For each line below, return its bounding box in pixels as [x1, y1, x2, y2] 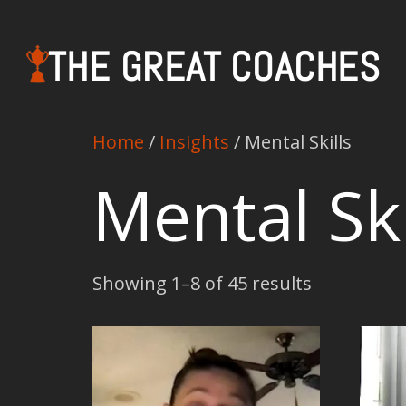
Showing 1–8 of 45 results [92, 271, 312, 295]
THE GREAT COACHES [48, 41, 381, 92]
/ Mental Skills [229, 130, 352, 154]
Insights [159, 130, 229, 154]
